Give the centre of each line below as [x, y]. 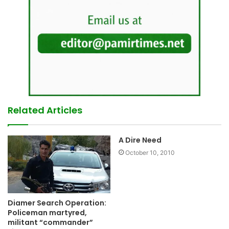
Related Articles [45, 110]
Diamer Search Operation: [57, 203]
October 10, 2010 [150, 152]
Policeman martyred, [47, 213]
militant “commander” [50, 223]
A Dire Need [140, 140]
